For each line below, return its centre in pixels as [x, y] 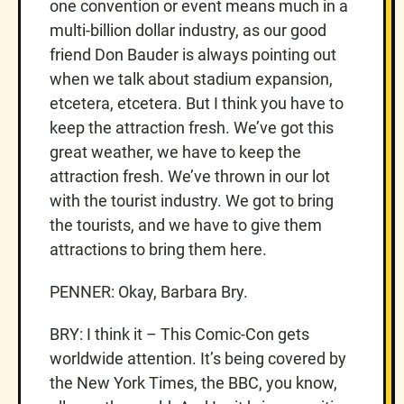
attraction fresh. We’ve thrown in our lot [190, 176]
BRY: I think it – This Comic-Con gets [179, 334]
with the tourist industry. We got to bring [192, 200]
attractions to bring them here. [158, 249]
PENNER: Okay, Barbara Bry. [149, 291]
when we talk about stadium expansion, [191, 78]
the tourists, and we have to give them [186, 225]
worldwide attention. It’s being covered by [198, 358]
